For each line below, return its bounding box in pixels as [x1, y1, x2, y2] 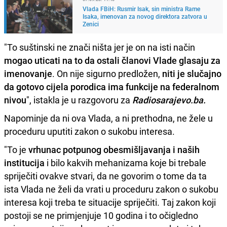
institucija [4, 156, 45, 169]
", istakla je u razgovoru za [26, 93, 130, 106]
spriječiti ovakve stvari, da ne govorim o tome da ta [4, 169, 207, 182]
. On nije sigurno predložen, [52, 67, 160, 80]
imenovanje [4, 67, 52, 80]
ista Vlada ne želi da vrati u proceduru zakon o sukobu [4, 182, 218, 195]
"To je [4, 143, 28, 156]
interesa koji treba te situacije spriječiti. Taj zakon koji [4, 196, 216, 208]
